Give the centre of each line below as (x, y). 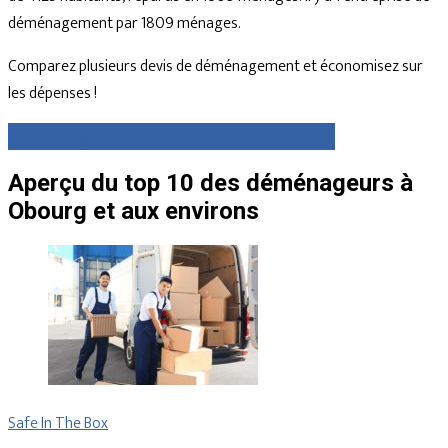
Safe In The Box (58, 424)
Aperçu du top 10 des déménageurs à (210, 183)
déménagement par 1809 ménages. (124, 23)
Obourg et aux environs (133, 211)
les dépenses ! (52, 93)
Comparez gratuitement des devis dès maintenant (171, 136)
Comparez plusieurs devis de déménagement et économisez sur (215, 66)
